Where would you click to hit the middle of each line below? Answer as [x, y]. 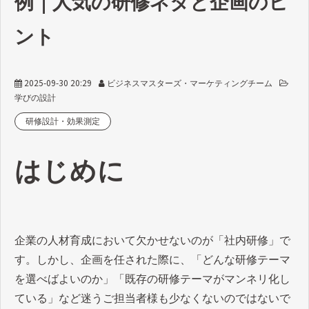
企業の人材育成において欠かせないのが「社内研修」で [152, 240]
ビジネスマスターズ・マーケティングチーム [190, 83]
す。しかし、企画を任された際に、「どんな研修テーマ [152, 259]
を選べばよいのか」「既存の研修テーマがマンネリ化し [152, 279]
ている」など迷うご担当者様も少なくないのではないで [152, 298]
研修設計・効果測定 [63, 121]
